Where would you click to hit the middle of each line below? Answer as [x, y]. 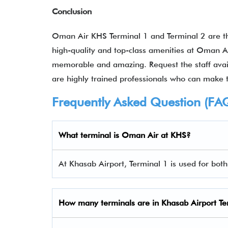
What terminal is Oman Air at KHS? [125, 135]
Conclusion [72, 11]
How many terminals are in [110, 203]
